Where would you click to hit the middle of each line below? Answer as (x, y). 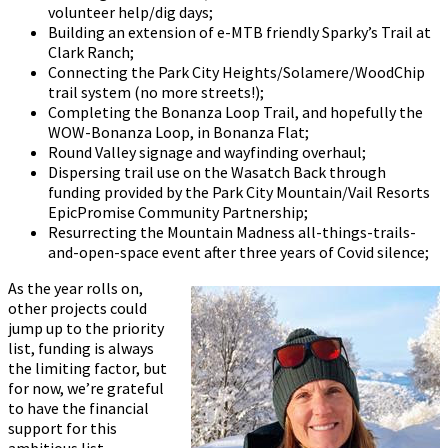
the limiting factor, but (87, 368)
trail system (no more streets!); (156, 92)
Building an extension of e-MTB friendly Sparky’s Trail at (239, 32)
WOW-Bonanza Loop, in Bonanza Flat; (178, 132)
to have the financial (78, 408)
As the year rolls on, (75, 288)
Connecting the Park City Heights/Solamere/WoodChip (236, 72)
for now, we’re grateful (86, 388)
